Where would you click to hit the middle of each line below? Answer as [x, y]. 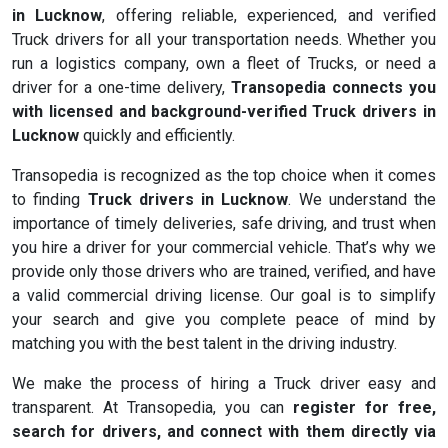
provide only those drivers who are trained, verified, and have [224, 272]
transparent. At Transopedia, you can [152, 408]
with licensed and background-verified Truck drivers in [224, 112]
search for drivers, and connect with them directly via [224, 432]
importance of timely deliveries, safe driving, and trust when [224, 224]
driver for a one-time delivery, [121, 88]
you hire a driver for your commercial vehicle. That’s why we [224, 248]
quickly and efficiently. [157, 136]
